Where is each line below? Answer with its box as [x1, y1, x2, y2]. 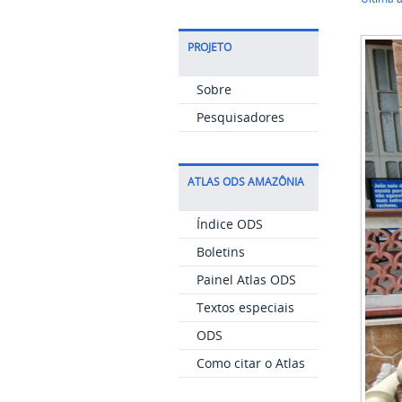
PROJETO [187, 39, 232, 54]
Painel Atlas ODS [196, 270, 296, 288]
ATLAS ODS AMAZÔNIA [187, 174, 304, 188]
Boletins [196, 242, 245, 260]
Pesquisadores [196, 108, 284, 126]
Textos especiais [196, 298, 294, 316]
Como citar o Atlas [196, 354, 305, 371]
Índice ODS [196, 214, 263, 232]
